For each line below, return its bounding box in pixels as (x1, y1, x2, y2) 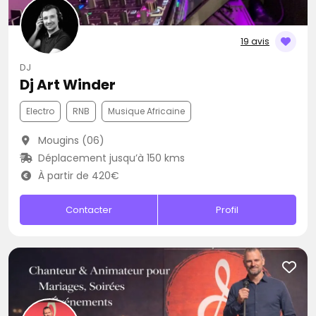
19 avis (241, 35, 269, 47)
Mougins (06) (35, 133, 104, 147)
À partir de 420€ (35, 169, 119, 183)
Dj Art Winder (20, 75, 116, 95)
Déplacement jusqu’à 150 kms (35, 151, 185, 165)
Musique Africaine (108, 105, 185, 117)
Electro (26, 105, 54, 117)
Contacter (65, 203, 112, 217)
